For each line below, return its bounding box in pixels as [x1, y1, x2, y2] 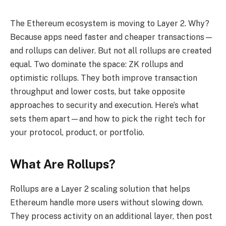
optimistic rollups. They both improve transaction [10, 73, 197, 83]
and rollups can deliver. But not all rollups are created [10, 46, 211, 55]
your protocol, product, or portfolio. [10, 128, 144, 137]
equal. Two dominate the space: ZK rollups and [10, 60, 183, 69]
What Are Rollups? [10, 157, 116, 172]
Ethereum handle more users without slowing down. [10, 198, 203, 208]
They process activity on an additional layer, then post [10, 211, 212, 221]
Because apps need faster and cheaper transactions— [10, 32, 213, 42]
